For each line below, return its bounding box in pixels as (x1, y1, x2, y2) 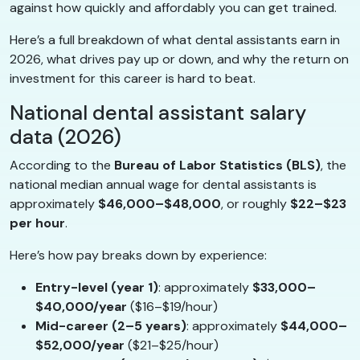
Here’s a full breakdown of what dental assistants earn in (10, 31, 340, 49)
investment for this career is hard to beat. (10, 70, 256, 88)
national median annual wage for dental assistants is (10, 176, 317, 194)
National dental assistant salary (10, 100, 306, 127)
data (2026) (10, 124, 121, 151)
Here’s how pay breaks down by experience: (10, 247, 267, 264)
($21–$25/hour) (125, 337, 219, 354)
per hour (10, 215, 65, 232)
